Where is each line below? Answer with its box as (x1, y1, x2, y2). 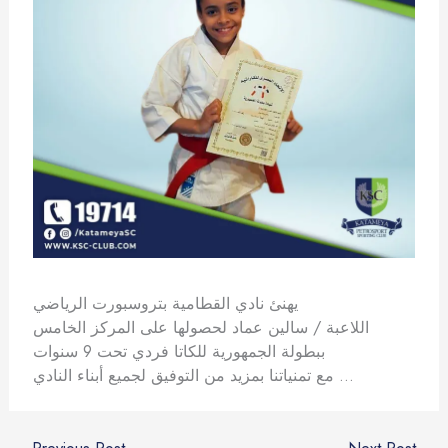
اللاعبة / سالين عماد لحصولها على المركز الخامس (32, 314, 369, 339)
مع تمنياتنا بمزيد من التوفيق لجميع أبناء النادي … (333, 362, 354, 387)
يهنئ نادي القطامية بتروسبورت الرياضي (32, 290, 298, 315)
